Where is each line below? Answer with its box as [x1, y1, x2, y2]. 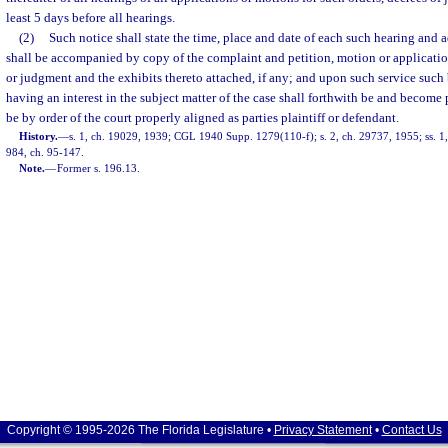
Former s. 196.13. [57, 162, 141, 174]
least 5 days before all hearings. [6, 10, 175, 25]
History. [19, 130, 59, 142]
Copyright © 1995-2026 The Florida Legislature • [6, 423, 274, 437]
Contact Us [381, 423, 442, 437]
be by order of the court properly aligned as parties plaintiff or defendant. [6, 110, 399, 125]
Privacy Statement [273, 423, 372, 437]
